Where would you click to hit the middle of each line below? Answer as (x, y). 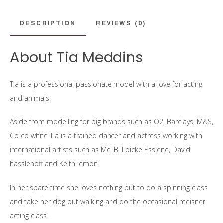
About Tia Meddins (76, 57)
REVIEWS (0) (121, 23)
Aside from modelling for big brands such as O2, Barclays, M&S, (111, 122)
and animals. (30, 98)
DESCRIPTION (48, 23)
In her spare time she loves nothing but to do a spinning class (109, 188)
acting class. (29, 216)
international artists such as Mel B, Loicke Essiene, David (100, 150)
